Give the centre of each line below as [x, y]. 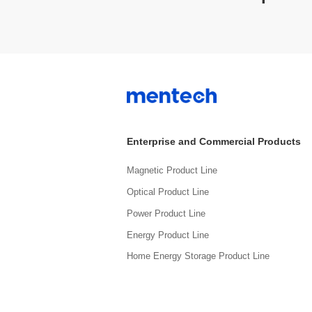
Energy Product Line [168, 235]
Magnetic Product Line [172, 171]
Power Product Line [166, 213]
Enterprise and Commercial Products [214, 142]
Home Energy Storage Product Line [198, 257]
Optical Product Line [168, 193]
